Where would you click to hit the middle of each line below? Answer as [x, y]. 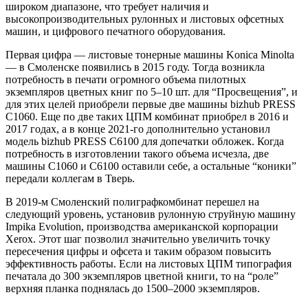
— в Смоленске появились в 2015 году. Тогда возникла [135, 67]
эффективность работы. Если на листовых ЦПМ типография [148, 264]
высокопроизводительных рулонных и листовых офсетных [145, 19]
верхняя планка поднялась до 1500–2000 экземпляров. [133, 289]
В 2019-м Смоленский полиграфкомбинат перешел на [132, 202]
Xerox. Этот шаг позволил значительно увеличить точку [138, 239]
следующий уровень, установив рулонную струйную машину [151, 214]
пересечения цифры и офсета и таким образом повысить [138, 252]
